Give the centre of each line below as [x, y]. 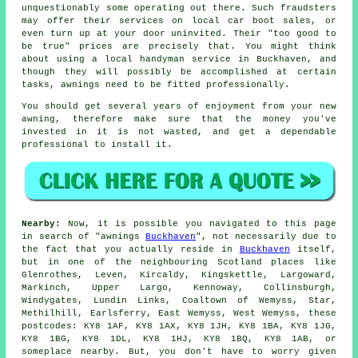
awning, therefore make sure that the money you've [179, 119]
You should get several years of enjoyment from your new [179, 106]
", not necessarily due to [266, 237]
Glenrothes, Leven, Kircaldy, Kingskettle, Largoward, [179, 275]
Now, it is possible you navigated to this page [199, 224]
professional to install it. [97, 144]
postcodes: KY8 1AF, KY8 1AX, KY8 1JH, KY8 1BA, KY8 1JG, [179, 326]
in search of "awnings [84, 237]
